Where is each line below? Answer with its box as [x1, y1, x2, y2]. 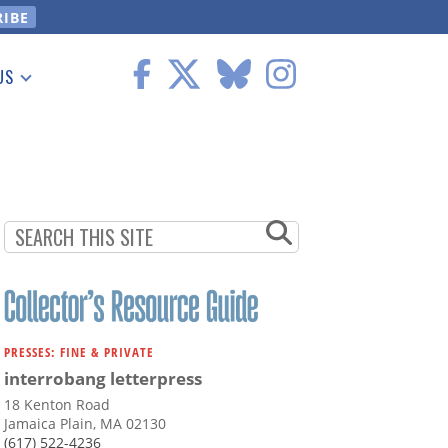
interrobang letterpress [4, 367, 202, 391]
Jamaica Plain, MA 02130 [4, 414, 166, 434]
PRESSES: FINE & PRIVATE [4, 343, 154, 362]
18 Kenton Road [4, 395, 110, 415]
